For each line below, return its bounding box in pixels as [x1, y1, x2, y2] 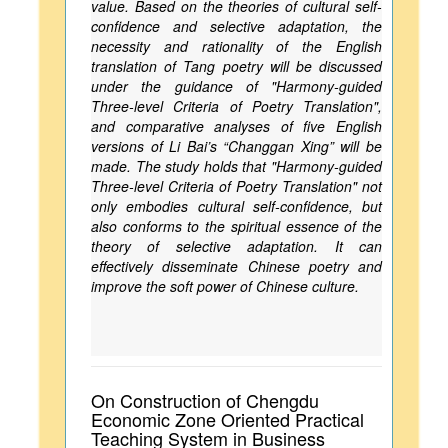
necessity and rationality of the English [91, 36, 382, 56]
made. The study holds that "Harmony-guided [91, 156, 382, 176]
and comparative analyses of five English [91, 116, 382, 136]
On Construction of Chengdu [91, 387, 319, 413]
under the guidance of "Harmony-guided [91, 76, 382, 96]
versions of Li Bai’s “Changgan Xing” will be [91, 136, 382, 156]
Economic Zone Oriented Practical [91, 406, 364, 432]
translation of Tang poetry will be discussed [91, 56, 382, 76]
